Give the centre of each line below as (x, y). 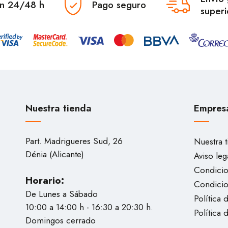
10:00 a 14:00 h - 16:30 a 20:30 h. (89, 207)
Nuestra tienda (59, 108)
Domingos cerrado (61, 221)
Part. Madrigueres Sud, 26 (74, 141)
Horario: (45, 181)
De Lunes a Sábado (62, 194)
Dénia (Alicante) (55, 154)
